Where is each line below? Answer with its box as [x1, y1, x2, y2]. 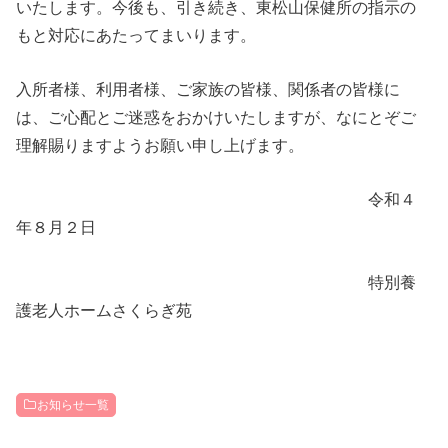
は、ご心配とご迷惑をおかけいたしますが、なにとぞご [16, 107, 417, 126]
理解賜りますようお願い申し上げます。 [16, 135, 305, 154]
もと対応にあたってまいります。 [16, 25, 257, 44]
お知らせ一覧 [37, 398, 110, 413]
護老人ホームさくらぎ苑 [16, 300, 193, 319]
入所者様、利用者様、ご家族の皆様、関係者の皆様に [16, 79, 401, 98]
